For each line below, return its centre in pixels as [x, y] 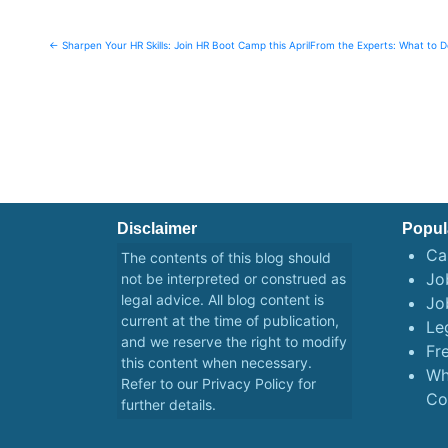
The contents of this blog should [226, 258]
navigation [92, 73]
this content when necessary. [216, 363]
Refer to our [161, 384]
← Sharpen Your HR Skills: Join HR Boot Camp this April [179, 45]
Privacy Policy [248, 384]
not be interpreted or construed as [233, 279]
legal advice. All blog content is [222, 300]
